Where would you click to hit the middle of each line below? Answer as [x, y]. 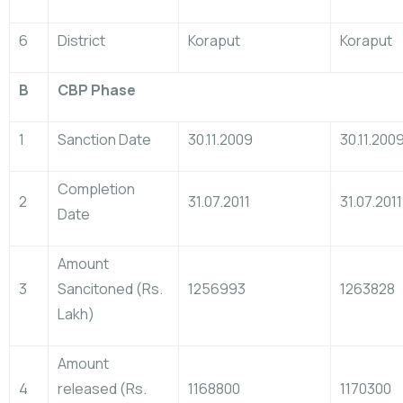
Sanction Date [104, 139]
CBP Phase [97, 90]
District [81, 40]
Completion [96, 189]
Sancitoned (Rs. [110, 289]
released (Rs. [102, 389]
